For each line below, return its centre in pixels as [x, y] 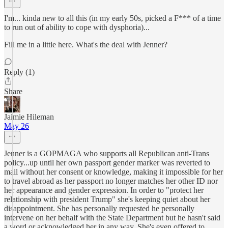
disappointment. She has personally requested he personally [99, 208]
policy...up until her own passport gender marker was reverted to [107, 163]
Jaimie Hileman [29, 117]
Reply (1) [19, 72]
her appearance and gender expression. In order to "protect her [104, 190]
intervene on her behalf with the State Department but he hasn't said [112, 218]
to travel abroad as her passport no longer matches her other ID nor [111, 181]
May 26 [17, 126]
